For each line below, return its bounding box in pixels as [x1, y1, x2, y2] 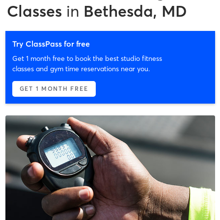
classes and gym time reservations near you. [12, 64, 150, 73]
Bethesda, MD [83, 1, 187, 21]
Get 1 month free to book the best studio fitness [12, 54, 162, 63]
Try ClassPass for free [12, 38, 90, 49]
